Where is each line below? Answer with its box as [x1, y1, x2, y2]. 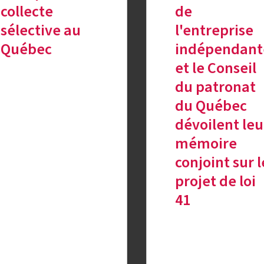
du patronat [174, 76, 256, 98]
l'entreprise [174, 19, 253, 42]
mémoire [174, 133, 237, 155]
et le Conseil [174, 57, 256, 80]
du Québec [174, 95, 247, 117]
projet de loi [174, 170, 256, 193]
